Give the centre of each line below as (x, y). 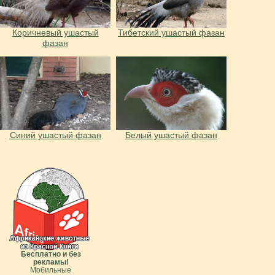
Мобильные (51, 270)
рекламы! (51, 262)
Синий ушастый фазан (55, 135)
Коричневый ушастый (55, 32)
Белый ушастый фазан (171, 135)
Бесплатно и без (51, 254)
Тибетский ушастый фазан (171, 32)
